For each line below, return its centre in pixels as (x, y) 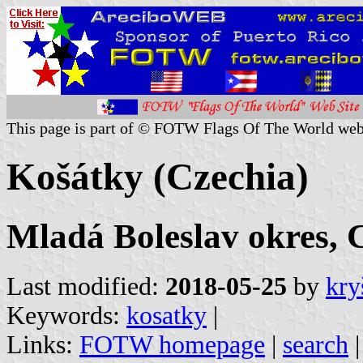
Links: (43, 344)
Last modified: (86, 286)
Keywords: (66, 315)
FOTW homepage (172, 344)
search (316, 344)
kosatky (167, 315)
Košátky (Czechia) (158, 177)
